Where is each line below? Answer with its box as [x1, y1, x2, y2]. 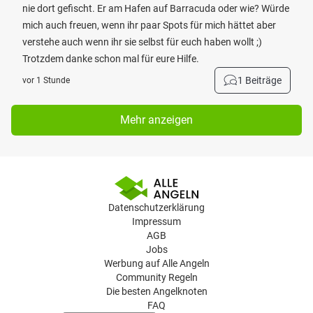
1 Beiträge [238, 75, 282, 86]
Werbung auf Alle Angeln [103, 258, 210, 269]
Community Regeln [115, 272, 198, 283]
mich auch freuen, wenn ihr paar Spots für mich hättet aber [22, 20, 276, 31]
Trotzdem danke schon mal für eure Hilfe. [22, 53, 199, 64]
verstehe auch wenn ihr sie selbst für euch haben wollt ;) [22, 36, 262, 48]
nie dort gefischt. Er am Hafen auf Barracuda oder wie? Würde [22, 3, 289, 14]
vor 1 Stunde [22, 75, 70, 85]
